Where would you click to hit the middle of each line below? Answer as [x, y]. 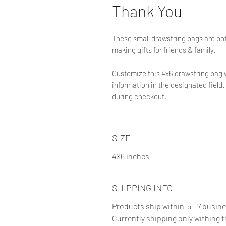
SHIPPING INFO [142, 187]
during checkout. [139, 96]
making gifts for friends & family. [164, 50]
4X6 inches [131, 156]
